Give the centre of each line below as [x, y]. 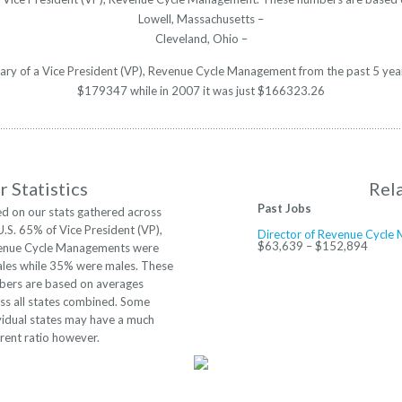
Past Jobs [284, 209]
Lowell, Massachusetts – [201, 19]
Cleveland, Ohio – [201, 39]
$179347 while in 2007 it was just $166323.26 [201, 91]
